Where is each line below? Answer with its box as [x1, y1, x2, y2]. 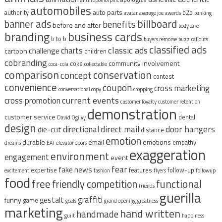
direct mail [100, 122, 139, 136]
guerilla [159, 187, 201, 208]
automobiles [30, 1, 91, 19]
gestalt [39, 194, 64, 206]
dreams [4, 138, 21, 147]
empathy [172, 137, 196, 147]
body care [178, 21, 199, 30]
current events [61, 93, 119, 107]
